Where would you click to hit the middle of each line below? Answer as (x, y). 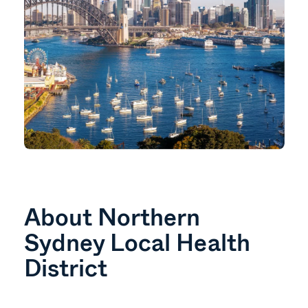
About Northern (112, 217)
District (66, 268)
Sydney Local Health (137, 242)
